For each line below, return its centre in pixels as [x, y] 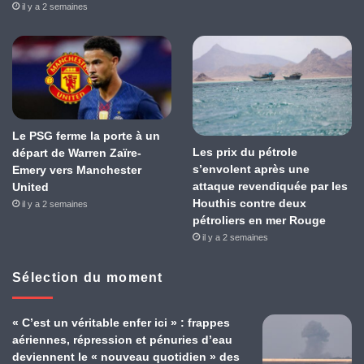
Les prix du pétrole [245, 152]
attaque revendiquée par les [270, 186]
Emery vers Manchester [77, 170]
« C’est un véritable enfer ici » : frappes [121, 322]
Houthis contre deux [249, 203]
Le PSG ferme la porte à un [86, 136]
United [30, 187]
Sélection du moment [88, 277]
